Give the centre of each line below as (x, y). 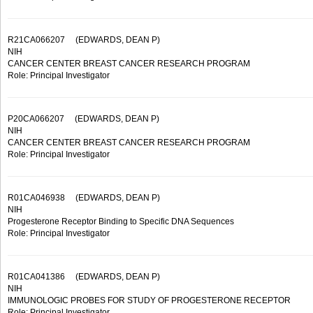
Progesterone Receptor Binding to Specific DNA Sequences (121, 221)
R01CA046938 (36, 198)
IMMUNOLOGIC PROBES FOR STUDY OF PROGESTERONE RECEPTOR (149, 300)
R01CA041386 (36, 277)
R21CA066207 (36, 40)
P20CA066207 (36, 119)
